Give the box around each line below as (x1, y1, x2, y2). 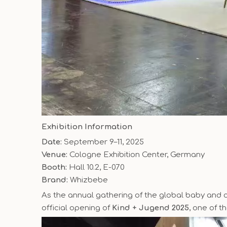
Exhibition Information (42, 122, 132, 131)
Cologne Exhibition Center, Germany (67, 150, 205, 159)
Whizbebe (68, 175, 108, 184)
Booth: (42, 163, 67, 172)
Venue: (42, 150, 67, 159)
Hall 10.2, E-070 (67, 163, 125, 172)
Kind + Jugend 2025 (112, 203, 189, 212)
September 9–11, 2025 (62, 137, 144, 146)
